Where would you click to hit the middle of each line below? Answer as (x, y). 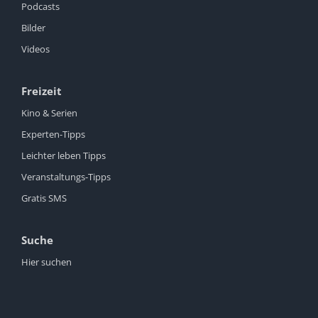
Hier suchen (46, 262)
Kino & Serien (49, 113)
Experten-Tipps (53, 135)
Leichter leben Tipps (64, 156)
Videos (35, 49)
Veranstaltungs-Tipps (66, 177)
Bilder (33, 28)
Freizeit (42, 91)
